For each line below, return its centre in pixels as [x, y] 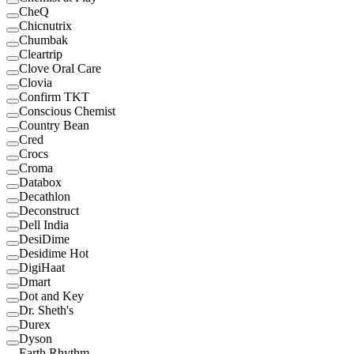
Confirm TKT [54, 97]
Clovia [36, 83]
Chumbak [43, 40]
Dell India [44, 225]
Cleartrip [41, 55]
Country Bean [54, 126]
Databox [40, 183]
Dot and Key [51, 296]
